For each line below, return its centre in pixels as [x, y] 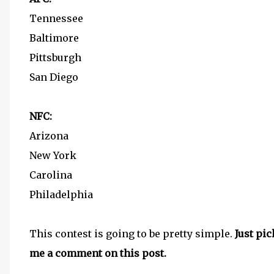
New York [53, 155]
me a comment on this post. [98, 253]
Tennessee [56, 18]
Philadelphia [61, 194]
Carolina [51, 175]
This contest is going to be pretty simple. [132, 234]
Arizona [49, 136]
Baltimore [54, 38]
